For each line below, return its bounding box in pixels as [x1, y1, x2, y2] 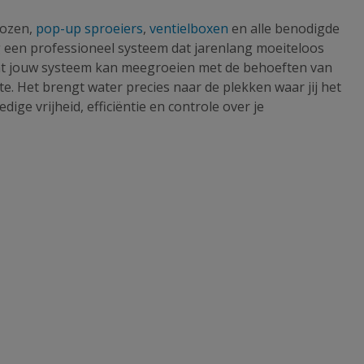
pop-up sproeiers [36, 19, 143, 37]
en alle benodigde [232, 19, 340, 37]
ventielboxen [149, 19, 232, 37]
